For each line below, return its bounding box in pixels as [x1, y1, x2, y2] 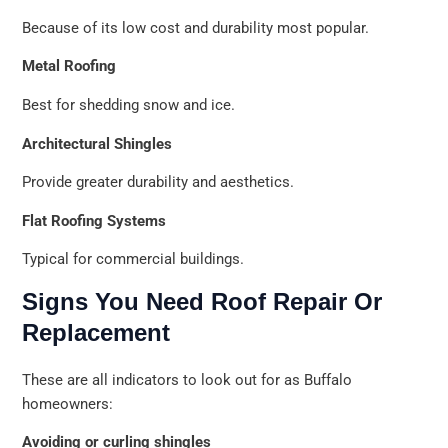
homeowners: [22, 394, 114, 413]
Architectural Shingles [22, 134, 173, 153]
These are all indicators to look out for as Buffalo [22, 370, 353, 389]
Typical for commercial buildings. [22, 250, 245, 269]
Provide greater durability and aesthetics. [22, 173, 295, 192]
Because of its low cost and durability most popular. [22, 18, 370, 37]
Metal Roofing [22, 57, 117, 76]
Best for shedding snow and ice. [22, 95, 236, 114]
